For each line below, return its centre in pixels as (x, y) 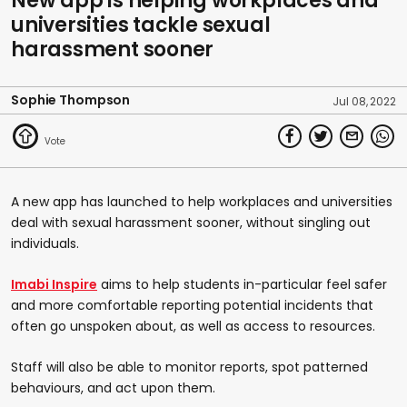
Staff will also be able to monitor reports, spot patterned (189, 367)
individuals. (45, 243)
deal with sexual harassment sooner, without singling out (191, 222)
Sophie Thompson (71, 99)
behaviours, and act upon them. (113, 387)
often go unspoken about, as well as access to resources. (193, 326)
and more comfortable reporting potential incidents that (192, 305)
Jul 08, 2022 (364, 101)
